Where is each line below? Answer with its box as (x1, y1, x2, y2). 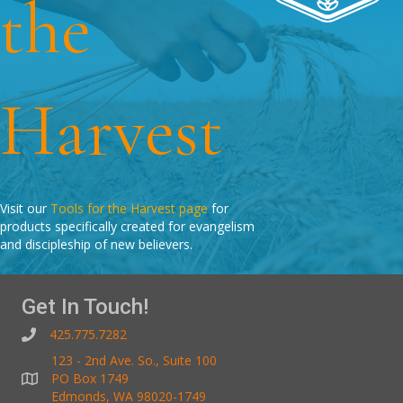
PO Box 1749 (51, 370, 129, 388)
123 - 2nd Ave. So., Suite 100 (51, 352, 217, 370)
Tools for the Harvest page (50, 200, 208, 218)
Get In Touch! (22, 294, 148, 320)
